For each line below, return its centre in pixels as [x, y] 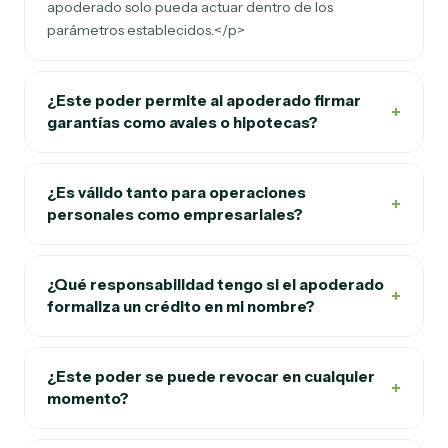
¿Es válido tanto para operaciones [176, 192]
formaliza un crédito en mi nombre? [181, 306]
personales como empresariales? [175, 214]
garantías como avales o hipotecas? [182, 122]
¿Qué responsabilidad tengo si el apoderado [215, 284]
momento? [88, 398]
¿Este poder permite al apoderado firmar [204, 100]
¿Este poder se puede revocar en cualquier [211, 376]
